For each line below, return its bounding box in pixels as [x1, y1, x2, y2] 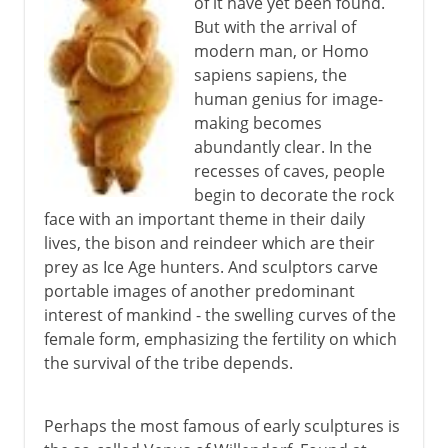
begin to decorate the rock [193, 183, 394, 206]
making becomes [193, 111, 322, 134]
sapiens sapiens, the [193, 63, 347, 86]
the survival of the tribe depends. [43, 351, 293, 374]
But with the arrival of [193, 15, 356, 38]
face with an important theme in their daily [43, 207, 365, 230]
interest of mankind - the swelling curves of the [43, 303, 396, 326]
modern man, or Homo [193, 39, 369, 62]
